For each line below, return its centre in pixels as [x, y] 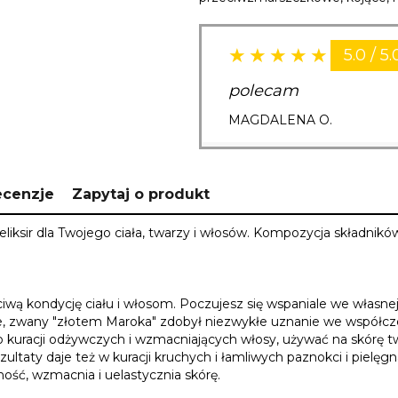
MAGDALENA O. [280, 120]
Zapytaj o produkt [141, 195]
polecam [263, 91]
